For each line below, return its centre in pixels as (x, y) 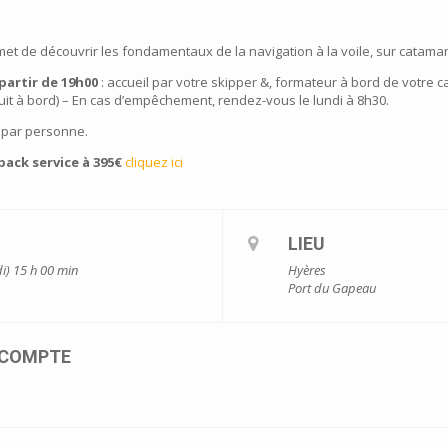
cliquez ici (154, 161)
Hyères (307, 269)
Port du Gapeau (332, 287)
